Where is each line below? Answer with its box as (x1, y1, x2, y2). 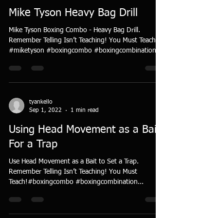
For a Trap (9, 139, 57, 150)
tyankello (29, 99, 53, 105)
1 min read (71, 107, 99, 113)
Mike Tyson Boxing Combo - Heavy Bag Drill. (9, 27, 140, 34)
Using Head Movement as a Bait (9, 125, 160, 135)
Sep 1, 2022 (29, 107, 62, 113)
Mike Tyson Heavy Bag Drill (9, 8, 138, 18)
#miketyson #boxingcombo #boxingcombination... (9, 47, 162, 54)
